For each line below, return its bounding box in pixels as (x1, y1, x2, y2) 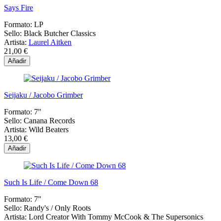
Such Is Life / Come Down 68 (4, 178, 98, 187)
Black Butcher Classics (24, 29, 96, 38)
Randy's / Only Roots (24, 204, 91, 213)
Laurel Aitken (29, 38, 72, 47)
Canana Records (24, 116, 75, 125)
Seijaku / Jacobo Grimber (4, 91, 83, 100)
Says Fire (4, 3, 33, 12)
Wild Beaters (29, 125, 69, 134)
